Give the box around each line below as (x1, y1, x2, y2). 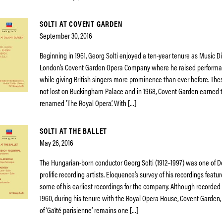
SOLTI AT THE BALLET (40, 125, 108, 136)
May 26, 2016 (40, 137, 73, 148)
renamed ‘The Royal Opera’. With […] (40, 97, 136, 109)
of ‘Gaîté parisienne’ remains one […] (40, 204, 138, 216)
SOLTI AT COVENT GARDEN (40, 18, 123, 29)
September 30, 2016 (40, 30, 92, 41)
